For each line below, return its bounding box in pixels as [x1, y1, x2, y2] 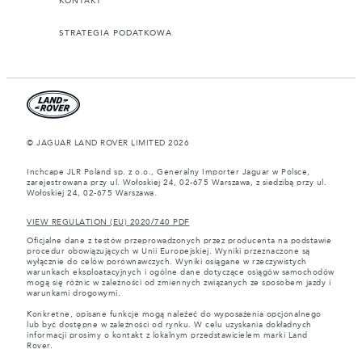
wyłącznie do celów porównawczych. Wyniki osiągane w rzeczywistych [27, 258, 307, 267]
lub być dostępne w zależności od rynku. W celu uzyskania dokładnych [27, 321, 312, 330]
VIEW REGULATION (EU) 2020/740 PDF [27, 218, 190, 227]
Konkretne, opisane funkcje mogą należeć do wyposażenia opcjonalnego [27, 310, 322, 319]
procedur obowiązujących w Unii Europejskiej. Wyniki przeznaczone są [27, 247, 310, 256]
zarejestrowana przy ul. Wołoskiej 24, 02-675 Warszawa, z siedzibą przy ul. [27, 179, 326, 187]
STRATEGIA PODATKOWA [59, 28, 172, 39]
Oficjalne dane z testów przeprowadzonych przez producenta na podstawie [27, 237, 331, 246]
